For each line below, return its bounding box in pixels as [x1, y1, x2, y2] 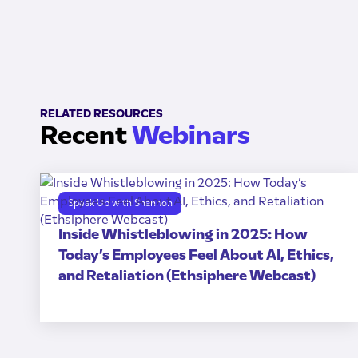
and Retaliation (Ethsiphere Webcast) [58, 267, 316, 284]
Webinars [131, 119, 250, 150]
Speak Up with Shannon [67, 197, 173, 209]
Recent [39, 119, 132, 150]
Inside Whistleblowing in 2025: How [58, 225, 308, 243]
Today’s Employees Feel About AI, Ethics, [58, 246, 334, 264]
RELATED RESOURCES [39, 106, 163, 120]
